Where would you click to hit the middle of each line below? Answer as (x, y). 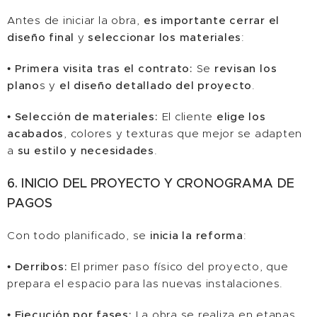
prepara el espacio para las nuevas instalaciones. (145, 283)
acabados (36, 133)
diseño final (41, 37)
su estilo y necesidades (86, 150)
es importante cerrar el (212, 20)
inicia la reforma (197, 235)
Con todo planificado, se (79, 235)
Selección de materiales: (88, 116)
